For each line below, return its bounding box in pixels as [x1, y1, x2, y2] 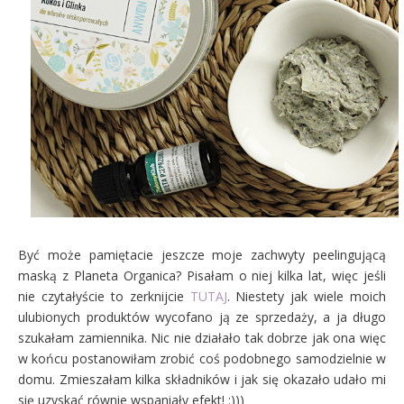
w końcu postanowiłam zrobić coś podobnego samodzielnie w [18, 350, 386, 368]
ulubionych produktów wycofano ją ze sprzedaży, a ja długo [18, 308, 386, 326]
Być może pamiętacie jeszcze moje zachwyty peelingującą [18, 246, 386, 264]
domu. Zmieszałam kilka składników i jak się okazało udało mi [18, 371, 386, 389]
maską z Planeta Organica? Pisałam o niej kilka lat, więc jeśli [18, 267, 386, 285]
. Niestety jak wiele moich [226, 288, 386, 306]
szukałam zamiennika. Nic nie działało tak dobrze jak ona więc [18, 329, 386, 347]
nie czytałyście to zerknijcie [18, 288, 190, 306]
